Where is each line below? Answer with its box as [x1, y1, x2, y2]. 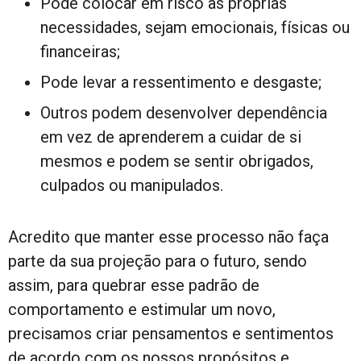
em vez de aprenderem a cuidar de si [40, 127, 301, 147]
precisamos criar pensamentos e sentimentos [8, 324, 334, 344]
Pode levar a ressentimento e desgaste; [40, 73, 322, 93]
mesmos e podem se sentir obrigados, [40, 151, 313, 172]
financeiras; [40, 42, 120, 62]
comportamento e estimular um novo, [8, 300, 276, 320]
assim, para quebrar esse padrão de [8, 276, 259, 296]
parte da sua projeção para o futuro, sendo [8, 251, 307, 272]
